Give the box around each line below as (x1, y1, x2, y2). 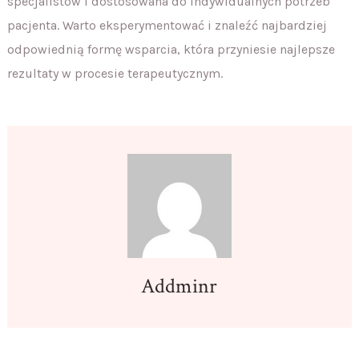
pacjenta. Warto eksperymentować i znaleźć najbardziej (6, 17, 327, 33)
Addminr (141, 272, 218, 300)
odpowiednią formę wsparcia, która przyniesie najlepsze (6, 41, 335, 57)
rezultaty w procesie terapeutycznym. (6, 65, 223, 81)
